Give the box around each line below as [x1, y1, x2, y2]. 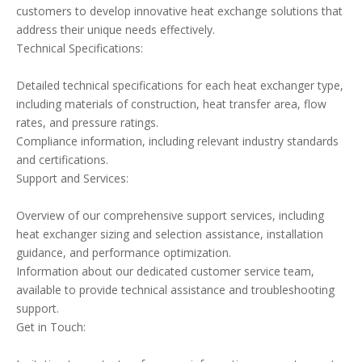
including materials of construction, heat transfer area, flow [16, 96, 326, 112]
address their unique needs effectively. [16, 22, 215, 37]
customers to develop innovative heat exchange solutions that [16, 3, 343, 19]
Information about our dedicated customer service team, [16, 263, 314, 279]
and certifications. [16, 152, 108, 167]
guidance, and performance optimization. [16, 245, 231, 260]
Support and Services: [16, 170, 128, 186]
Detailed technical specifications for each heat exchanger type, [16, 78, 343, 93]
